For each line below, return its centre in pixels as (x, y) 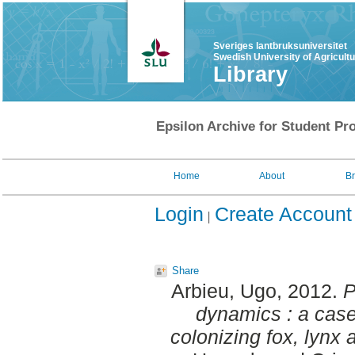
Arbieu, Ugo (223, 291)
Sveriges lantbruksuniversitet (280, 46)
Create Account (283, 214)
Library (250, 74)
